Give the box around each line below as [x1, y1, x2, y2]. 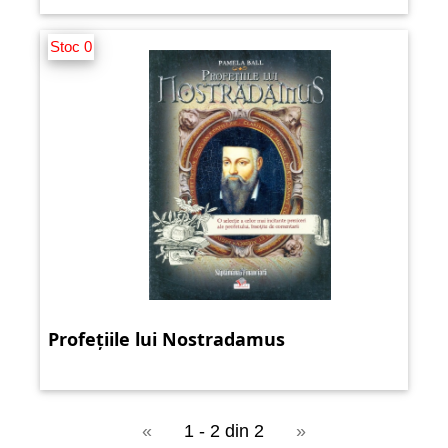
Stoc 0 [50, 38, 92, 56]
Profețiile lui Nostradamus [48, 327, 285, 352]
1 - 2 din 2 [184, 421, 264, 442]
